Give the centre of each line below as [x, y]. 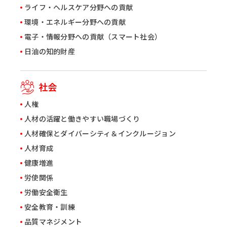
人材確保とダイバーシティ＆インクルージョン [100, 134]
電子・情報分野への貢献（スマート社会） [93, 37]
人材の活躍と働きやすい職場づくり [82, 119]
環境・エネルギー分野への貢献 [75, 22]
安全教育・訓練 [50, 207]
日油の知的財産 [50, 52]
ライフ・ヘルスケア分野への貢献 [79, 8]
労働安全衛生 [46, 193]
